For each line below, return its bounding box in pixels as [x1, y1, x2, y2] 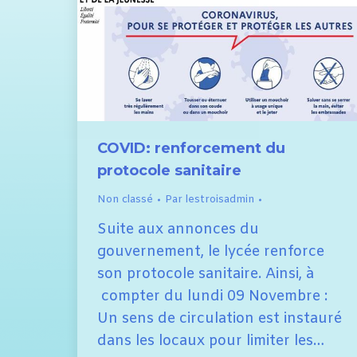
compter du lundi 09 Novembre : [97, 286, 328, 306]
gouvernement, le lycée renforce [97, 241, 324, 261]
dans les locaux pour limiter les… [97, 331, 324, 351]
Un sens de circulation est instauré [97, 308, 342, 328]
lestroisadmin [186, 192, 254, 206]
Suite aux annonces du [97, 219, 259, 239]
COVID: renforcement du [97, 139, 285, 157]
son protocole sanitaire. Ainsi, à [97, 264, 314, 284]
